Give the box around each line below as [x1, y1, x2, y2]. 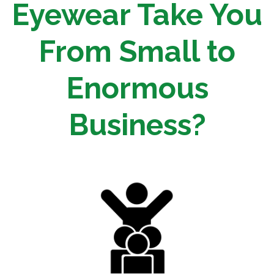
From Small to [39, 34, 235, 69]
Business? [68, 108, 206, 143]
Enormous [65, 71, 209, 106]
